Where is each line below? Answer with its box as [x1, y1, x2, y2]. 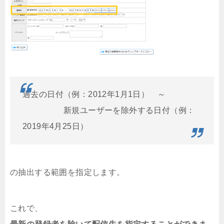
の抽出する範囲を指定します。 [10, 168, 125, 177]
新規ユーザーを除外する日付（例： [22, 106, 195, 115]
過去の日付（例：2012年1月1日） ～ [22, 90, 165, 99]
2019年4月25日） [22, 122, 88, 131]
